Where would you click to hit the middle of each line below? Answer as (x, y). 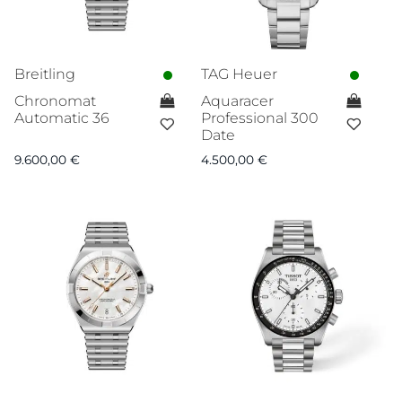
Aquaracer (237, 100)
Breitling (45, 74)
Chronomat (55, 100)
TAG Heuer (239, 74)
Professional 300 (259, 118)
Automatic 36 (62, 118)
